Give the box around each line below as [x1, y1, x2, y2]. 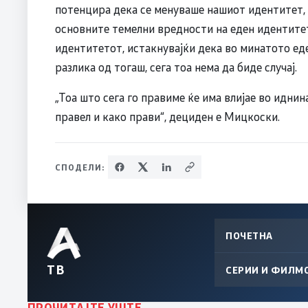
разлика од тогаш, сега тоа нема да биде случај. [55, 58, 297, 74]
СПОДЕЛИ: [55, 161, 105, 173]
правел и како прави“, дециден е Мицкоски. [55, 108, 280, 124]
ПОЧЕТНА [225, 228, 273, 242]
